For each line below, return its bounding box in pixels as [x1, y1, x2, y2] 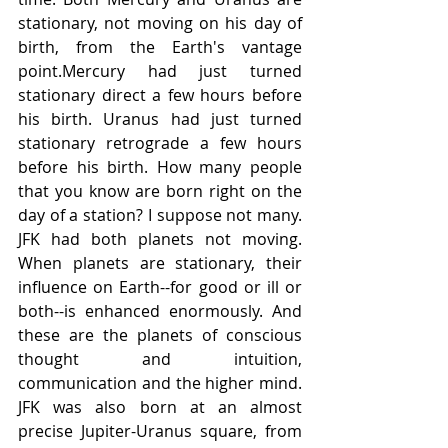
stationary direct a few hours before [18, 84, 302, 107]
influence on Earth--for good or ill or [18, 276, 302, 299]
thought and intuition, [18, 348, 302, 371]
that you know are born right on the [18, 180, 302, 203]
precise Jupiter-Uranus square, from [18, 420, 302, 443]
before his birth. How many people [18, 156, 302, 179]
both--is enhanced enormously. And [18, 300, 302, 323]
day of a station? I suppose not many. [18, 204, 302, 227]
